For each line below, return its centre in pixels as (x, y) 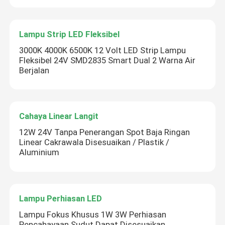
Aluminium (39, 152)
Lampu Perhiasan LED (61, 198)
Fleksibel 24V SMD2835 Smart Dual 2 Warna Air (107, 60)
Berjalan (34, 70)
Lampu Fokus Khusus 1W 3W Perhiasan (93, 214)
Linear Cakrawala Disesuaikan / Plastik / (94, 142)
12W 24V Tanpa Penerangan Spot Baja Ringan (105, 132)
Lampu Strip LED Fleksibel (70, 34)
